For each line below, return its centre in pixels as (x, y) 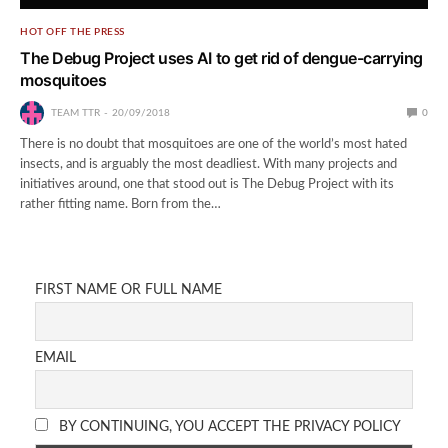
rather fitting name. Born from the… (121, 204)
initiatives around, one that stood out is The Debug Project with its (207, 184)
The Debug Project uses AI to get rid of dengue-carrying (221, 57)
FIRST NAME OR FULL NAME (128, 289)
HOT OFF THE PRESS (72, 31)
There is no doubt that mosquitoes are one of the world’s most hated (214, 144)
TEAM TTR (75, 112)
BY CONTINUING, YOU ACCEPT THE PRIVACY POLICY (228, 426)
